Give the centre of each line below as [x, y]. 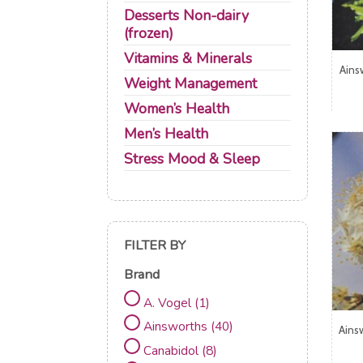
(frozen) [149, 33]
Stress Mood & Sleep [192, 159]
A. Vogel [169, 303]
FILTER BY [155, 245]
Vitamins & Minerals [188, 58]
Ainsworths [177, 327]
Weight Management [190, 83]
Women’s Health [177, 109]
